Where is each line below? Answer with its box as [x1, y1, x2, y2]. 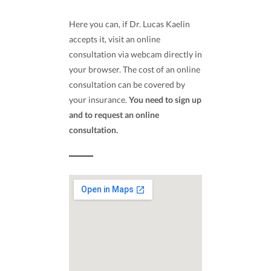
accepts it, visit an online [69, 34, 160, 45]
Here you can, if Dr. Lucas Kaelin [69, 19, 190, 30]
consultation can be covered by [69, 79, 185, 90]
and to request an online [69, 109, 159, 120]
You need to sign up [129, 94, 201, 105]
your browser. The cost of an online [69, 64, 200, 75]
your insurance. [69, 94, 129, 105]
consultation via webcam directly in [69, 49, 202, 60]
